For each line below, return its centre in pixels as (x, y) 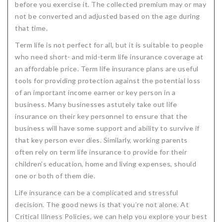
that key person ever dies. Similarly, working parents (101, 140)
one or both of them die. (55, 176)
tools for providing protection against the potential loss (108, 81)
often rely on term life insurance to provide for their (101, 152)
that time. (31, 28)
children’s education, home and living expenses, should (106, 164)
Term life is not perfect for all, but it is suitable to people (109, 45)
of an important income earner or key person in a (95, 92)
